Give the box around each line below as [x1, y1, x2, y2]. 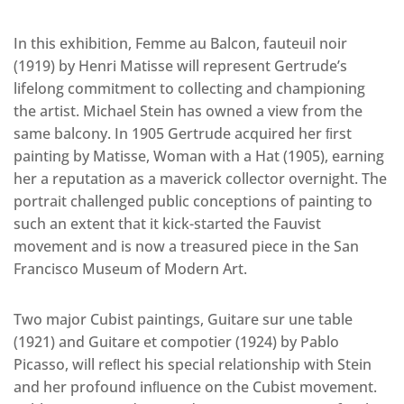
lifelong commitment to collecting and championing [14, 78, 365, 98]
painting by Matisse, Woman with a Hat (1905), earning [14, 146, 384, 166]
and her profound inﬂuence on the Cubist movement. [14, 377, 377, 397]
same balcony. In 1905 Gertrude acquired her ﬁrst [14, 124, 352, 143]
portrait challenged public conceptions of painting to [14, 191, 372, 211]
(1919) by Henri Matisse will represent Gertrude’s [14, 56, 347, 76]
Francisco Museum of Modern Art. [14, 259, 247, 279]
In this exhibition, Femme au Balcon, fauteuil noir [14, 33, 347, 53]
